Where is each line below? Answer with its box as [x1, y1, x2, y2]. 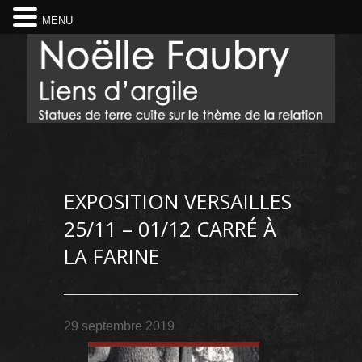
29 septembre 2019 [64, 319, 175, 333]
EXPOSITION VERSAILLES [64, 187, 292, 215]
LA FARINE [64, 242, 160, 270]
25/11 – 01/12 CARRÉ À [64, 215, 276, 242]
